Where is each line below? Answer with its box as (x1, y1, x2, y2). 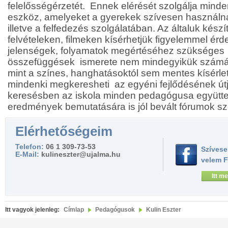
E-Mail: (15, 150, 41, 158)
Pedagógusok (95, 206, 135, 213)
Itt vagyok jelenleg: (5, 206, 60, 213)
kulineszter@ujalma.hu (41, 150, 121, 158)
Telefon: (15, 142, 46, 151)
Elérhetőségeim (15, 124, 112, 139)
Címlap (64, 206, 84, 213)
